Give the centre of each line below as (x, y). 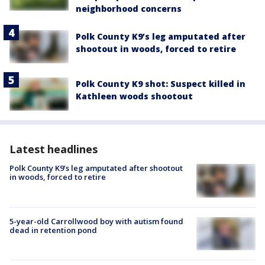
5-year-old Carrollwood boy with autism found (96, 221)
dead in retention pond (53, 230)
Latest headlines (54, 149)
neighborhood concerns (129, 8)
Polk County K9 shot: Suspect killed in (161, 84)
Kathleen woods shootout (134, 96)
